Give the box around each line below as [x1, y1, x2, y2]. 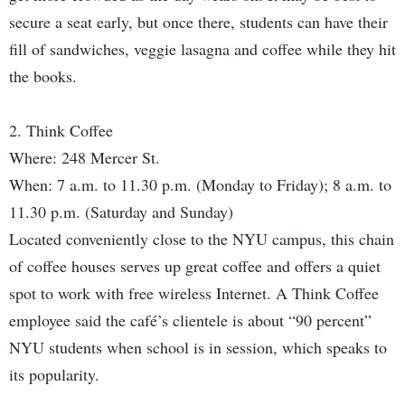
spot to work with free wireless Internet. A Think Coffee [9, 281, 379, 304]
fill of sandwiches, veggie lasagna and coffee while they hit [9, 37, 396, 60]
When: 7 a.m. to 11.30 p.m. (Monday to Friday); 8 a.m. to [9, 173, 391, 195]
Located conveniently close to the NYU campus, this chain [9, 227, 394, 250]
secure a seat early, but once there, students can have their [9, 10, 388, 33]
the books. [9, 64, 77, 87]
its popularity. [9, 363, 99, 385]
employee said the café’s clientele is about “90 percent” [9, 308, 372, 331]
